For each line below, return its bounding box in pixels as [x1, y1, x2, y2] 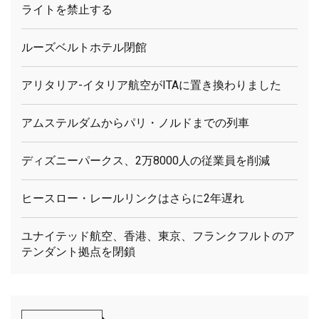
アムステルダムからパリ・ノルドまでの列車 [21, 115, 249, 130]
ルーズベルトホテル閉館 [21, 40, 147, 54]
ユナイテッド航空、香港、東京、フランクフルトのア [21, 229, 295, 243]
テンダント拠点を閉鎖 [21, 244, 135, 258]
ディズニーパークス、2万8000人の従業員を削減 [21, 153, 270, 167]
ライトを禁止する [21, 2, 113, 16]
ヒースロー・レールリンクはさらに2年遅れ [21, 191, 244, 205]
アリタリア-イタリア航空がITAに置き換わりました [21, 78, 281, 92]
